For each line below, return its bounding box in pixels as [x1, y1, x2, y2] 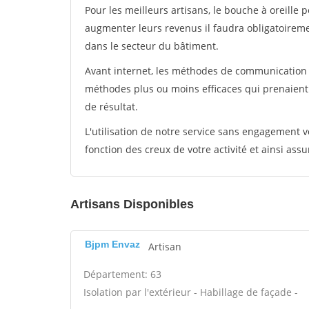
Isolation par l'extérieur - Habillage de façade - [83, 286, 298, 299]
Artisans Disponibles [70, 197, 194, 211]
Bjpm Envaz [85, 239, 140, 250]
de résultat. [85, 100, 138, 113]
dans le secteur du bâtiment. [85, 39, 219, 52]
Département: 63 [83, 268, 161, 281]
